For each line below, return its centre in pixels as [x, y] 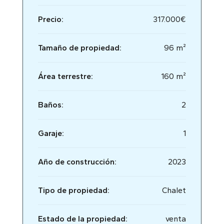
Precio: [51, 19]
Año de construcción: [77, 162]
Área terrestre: [65, 76]
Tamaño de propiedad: [80, 48]
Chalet [174, 190]
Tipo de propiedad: [74, 190]
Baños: [51, 105]
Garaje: [51, 133]
